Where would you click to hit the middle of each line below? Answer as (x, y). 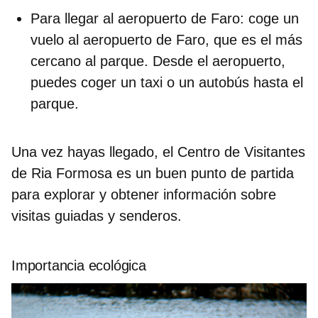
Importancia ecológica (79, 265)
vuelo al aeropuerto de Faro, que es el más (166, 39)
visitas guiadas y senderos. (97, 215)
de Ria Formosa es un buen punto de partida (153, 173)
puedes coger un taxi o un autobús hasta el (167, 82)
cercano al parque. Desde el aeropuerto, (158, 61)
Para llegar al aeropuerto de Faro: (137, 18)
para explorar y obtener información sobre (144, 194)
